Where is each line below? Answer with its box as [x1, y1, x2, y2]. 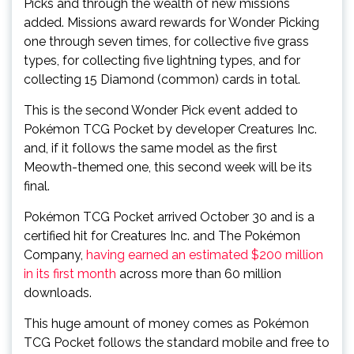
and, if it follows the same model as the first [24, 141, 277, 156]
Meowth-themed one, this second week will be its [24, 160, 312, 175]
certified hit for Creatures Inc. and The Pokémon [24, 228, 300, 243]
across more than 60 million [116, 266, 281, 281]
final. [24, 179, 50, 194]
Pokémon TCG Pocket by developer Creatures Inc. [24, 122, 317, 137]
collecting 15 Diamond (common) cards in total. [24, 72, 300, 87]
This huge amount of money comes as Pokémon [24, 316, 309, 331]
